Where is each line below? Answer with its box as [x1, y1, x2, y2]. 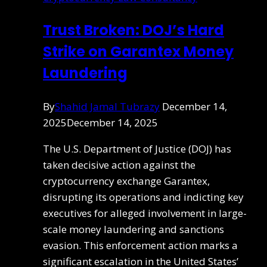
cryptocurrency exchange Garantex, [43, 173, 210, 188]
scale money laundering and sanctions [43, 222, 224, 236]
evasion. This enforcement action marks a [43, 238, 238, 252]
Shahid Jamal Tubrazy [55, 99, 160, 113]
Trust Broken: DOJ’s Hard [43, 20, 224, 40]
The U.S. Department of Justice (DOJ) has [43, 141, 231, 156]
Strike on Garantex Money [43, 41, 234, 61]
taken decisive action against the [43, 157, 195, 172]
